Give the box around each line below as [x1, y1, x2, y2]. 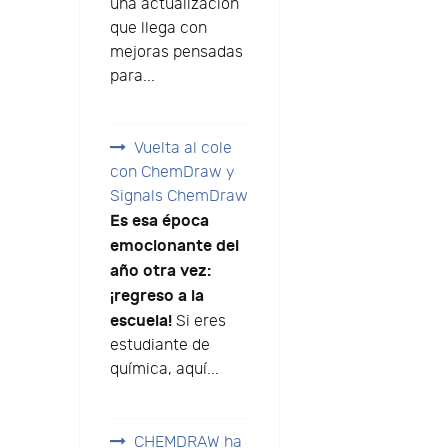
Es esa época [109, 211, 209, 232]
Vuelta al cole [133, 139, 232, 159]
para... [109, 66, 155, 86]
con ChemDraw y [109, 163, 235, 183]
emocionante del [109, 236, 239, 257]
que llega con [109, 18, 207, 38]
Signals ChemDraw [109, 187, 248, 207]
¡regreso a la [109, 286, 204, 307]
